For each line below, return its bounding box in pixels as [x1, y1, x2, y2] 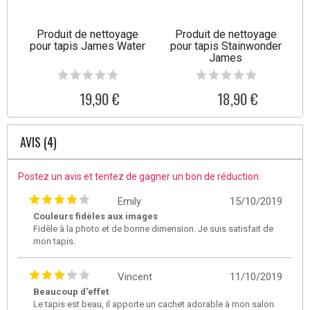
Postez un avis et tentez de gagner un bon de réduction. [18, 170, 261, 182]
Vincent [118, 270, 152, 283]
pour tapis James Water [29, 39, 145, 53]
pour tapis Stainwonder [170, 39, 282, 53]
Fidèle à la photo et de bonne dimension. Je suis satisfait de [33, 223, 273, 234]
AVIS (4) [20, 132, 57, 151]
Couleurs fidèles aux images [33, 210, 158, 221]
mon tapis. [33, 235, 75, 246]
